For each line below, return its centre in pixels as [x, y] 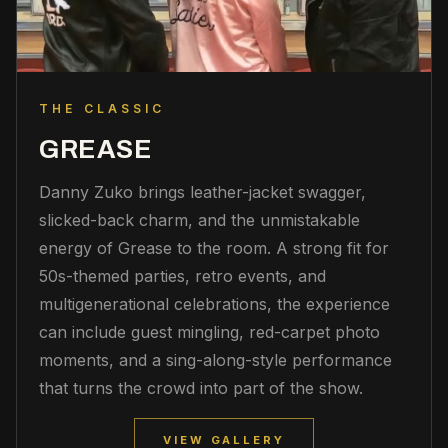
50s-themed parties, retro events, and [182, 276]
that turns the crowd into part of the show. [201, 388]
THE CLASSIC [102, 109]
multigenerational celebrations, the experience [214, 304]
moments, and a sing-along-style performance [215, 360]
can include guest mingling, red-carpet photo [209, 332]
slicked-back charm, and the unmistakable [199, 220]
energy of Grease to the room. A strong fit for [214, 248]
